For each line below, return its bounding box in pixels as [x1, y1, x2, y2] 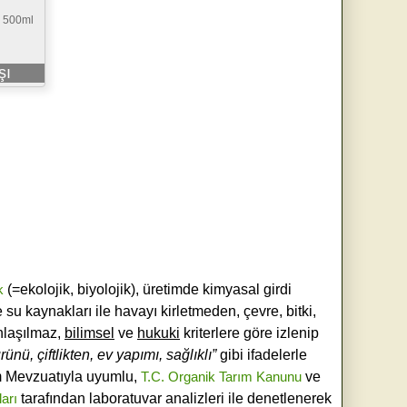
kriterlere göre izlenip [180, 324, 319, 341]
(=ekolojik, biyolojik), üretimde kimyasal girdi [3, 281, 292, 297]
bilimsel [65, 324, 114, 341]
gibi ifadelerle [216, 346, 307, 362]
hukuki [137, 324, 180, 341]
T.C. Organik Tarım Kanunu [140, 368, 302, 384]
